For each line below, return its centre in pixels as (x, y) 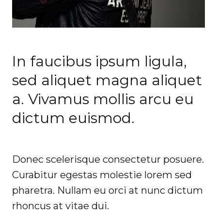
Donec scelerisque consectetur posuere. (108, 160)
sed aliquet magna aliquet (107, 80)
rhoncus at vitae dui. (61, 206)
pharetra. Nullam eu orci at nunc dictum (108, 191)
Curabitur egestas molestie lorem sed (102, 175)
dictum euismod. (73, 118)
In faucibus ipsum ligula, (100, 62)
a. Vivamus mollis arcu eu (103, 99)
